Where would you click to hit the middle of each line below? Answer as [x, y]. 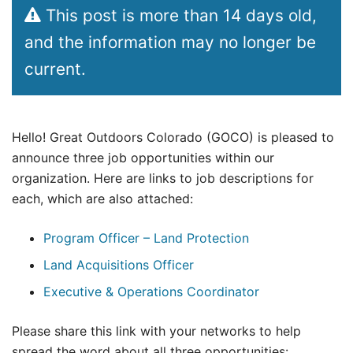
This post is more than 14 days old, [179, 15]
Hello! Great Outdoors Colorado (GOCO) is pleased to [173, 137]
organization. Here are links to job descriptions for [163, 178]
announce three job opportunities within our [143, 157]
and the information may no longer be [170, 42]
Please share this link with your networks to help [156, 331]
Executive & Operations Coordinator [151, 291]
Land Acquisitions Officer [119, 264]
